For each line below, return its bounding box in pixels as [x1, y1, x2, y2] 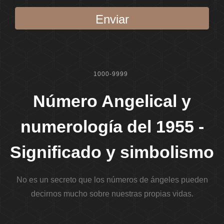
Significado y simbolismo [10, 142, 214, 161]
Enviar [95, 12, 129, 26]
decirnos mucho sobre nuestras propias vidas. [30, 189, 193, 198]
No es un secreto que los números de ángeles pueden [16, 175, 208, 184]
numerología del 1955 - [20, 117, 204, 136]
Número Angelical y [33, 91, 191, 110]
